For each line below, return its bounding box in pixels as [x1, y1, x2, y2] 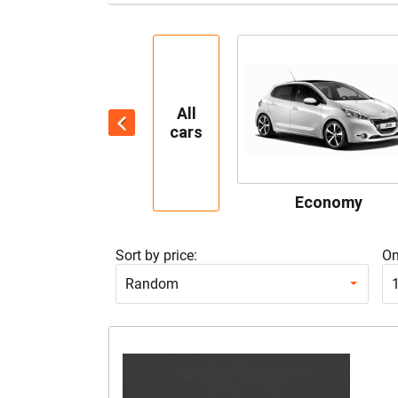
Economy [294, 192, 362, 211]
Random [124, 275, 179, 292]
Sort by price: [115, 246, 197, 264]
